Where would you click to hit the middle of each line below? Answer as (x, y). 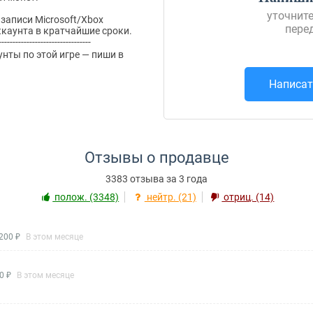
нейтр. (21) (170, 197)
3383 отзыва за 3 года (156, 179)
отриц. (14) (248, 197)
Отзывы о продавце (156, 158)
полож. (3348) (86, 197)
